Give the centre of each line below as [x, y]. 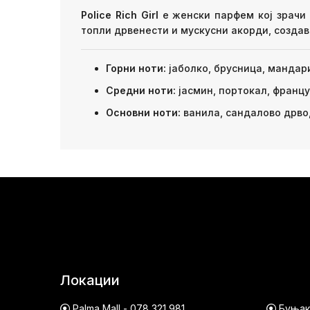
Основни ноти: [143, 112]
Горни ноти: [136, 68]
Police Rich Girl [120, 15]
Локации [90, 280]
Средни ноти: [141, 90]
